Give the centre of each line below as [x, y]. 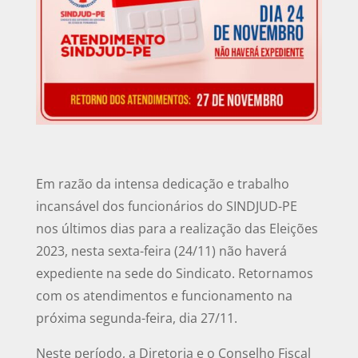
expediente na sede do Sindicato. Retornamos [174, 273]
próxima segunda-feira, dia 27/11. [136, 318]
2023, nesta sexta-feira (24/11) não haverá [161, 251]
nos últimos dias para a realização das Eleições [177, 228]
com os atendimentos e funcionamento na [164, 295]
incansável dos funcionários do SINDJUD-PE [166, 206]
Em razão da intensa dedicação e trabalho [162, 183]
